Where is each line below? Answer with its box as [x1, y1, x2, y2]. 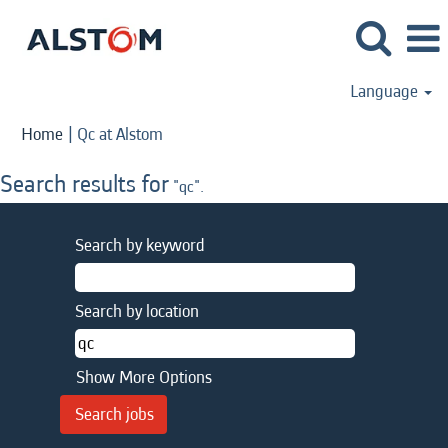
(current [162, 121, 218, 146]
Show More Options [76, 365, 212, 390]
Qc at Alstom [77, 122, 163, 147]
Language [350, 79, 422, 104]
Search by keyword [75, 233, 205, 258]
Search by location [75, 299, 199, 324]
